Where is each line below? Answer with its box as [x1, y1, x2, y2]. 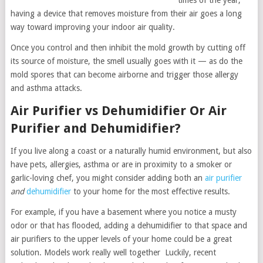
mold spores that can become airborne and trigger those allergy [10, 70, 238, 79]
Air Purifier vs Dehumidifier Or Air [10, 103, 227, 118]
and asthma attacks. [10, 83, 82, 93]
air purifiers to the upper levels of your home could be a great [10, 234, 232, 244]
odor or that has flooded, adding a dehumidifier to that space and [10, 221, 247, 230]
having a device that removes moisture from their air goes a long [10, 9, 242, 18]
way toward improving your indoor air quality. [10, 22, 175, 32]
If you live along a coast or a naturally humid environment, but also [10, 146, 252, 156]
